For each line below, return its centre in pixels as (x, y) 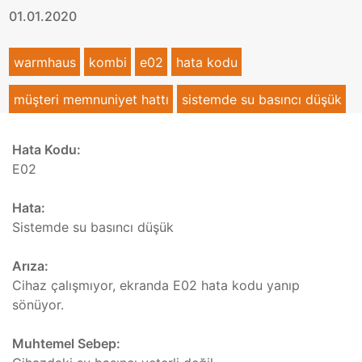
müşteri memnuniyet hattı (91, 99)
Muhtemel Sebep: (66, 344)
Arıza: (30, 266)
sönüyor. (38, 305)
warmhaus (44, 62)
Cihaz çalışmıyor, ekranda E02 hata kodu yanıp (156, 286)
